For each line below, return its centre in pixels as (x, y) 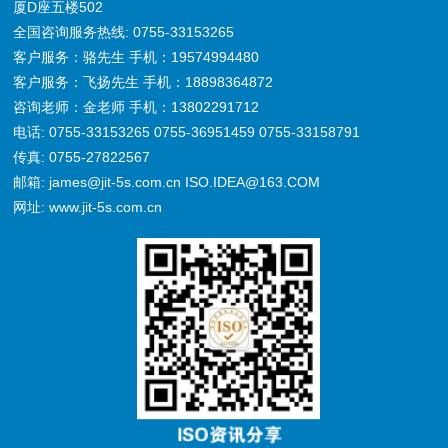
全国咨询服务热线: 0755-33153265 (124, 31)
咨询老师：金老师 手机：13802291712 (136, 106)
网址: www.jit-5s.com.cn (88, 206)
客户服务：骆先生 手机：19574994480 (136, 56)
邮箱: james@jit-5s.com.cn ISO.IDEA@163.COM (167, 181)
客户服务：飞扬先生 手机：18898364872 (145, 81)
